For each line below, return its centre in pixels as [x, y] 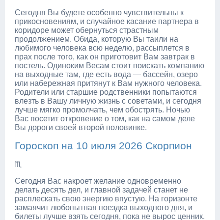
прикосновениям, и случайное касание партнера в [107, 21]
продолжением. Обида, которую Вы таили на [96, 39]
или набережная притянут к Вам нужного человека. [108, 83]
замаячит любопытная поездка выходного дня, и [104, 207]
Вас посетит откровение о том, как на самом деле [105, 118]
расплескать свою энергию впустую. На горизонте [106, 198]
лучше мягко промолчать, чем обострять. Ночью [102, 110]
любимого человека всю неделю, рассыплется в [102, 48]
